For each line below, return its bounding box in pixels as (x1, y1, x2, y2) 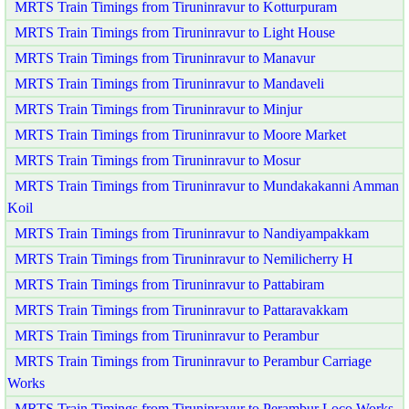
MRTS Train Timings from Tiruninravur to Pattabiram (15, 276, 324, 292)
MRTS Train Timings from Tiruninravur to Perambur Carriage (15, 352, 372, 369)
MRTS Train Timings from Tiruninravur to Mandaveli (15, 75, 324, 91)
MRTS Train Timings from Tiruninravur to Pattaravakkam (15, 301, 348, 318)
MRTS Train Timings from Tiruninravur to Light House (15, 24, 335, 40)
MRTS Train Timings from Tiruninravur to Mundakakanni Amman (15, 177, 399, 194)
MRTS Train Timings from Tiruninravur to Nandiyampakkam (15, 225, 369, 241)
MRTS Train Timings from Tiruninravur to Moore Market (15, 126, 346, 142)
